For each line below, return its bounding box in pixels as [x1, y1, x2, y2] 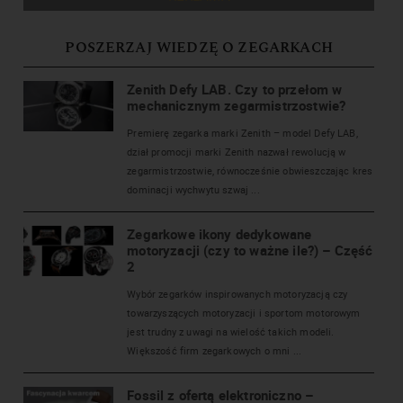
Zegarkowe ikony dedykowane [127, 225, 312, 244]
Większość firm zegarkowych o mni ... [127, 344, 302, 358]
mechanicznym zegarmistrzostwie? [127, 96, 346, 115]
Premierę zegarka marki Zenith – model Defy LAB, [127, 126, 358, 140]
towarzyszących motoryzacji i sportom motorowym [127, 306, 361, 320]
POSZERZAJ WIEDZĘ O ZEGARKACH [65, 40, 333, 56]
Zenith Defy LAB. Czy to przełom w [127, 80, 343, 99]
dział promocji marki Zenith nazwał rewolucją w [127, 145, 346, 159]
